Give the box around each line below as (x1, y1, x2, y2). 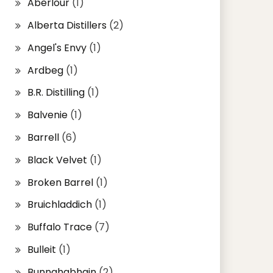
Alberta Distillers (27, 18, 107, 32)
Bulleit (27, 242, 56, 257)
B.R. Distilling (27, 85, 85, 100)
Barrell (27, 130, 59, 144)
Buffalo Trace (27, 220, 92, 235)
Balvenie (27, 108, 68, 122)
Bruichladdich (27, 197, 92, 212)
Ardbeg (27, 63, 63, 77)
